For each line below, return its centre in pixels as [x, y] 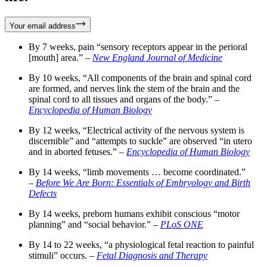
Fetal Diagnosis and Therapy [152, 255]
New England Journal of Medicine [157, 57]
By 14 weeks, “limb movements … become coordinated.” [137, 172]
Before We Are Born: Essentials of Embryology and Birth [143, 182]
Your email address [43, 26]
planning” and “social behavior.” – [94, 224]
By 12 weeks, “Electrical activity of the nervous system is [136, 130]
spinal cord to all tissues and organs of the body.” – [124, 99]
